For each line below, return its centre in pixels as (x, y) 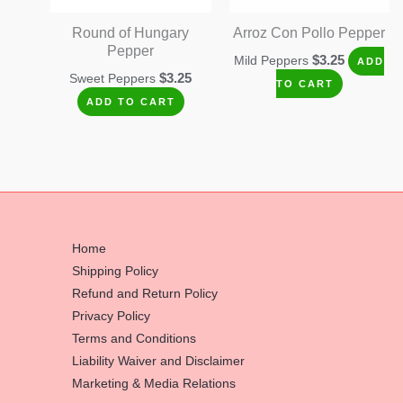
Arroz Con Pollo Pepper (309, 33)
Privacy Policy (111, 317)
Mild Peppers (273, 61)
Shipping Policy (115, 272)
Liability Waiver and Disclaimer (158, 362)
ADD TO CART (130, 102)
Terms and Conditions (134, 339)
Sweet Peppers (115, 79)
